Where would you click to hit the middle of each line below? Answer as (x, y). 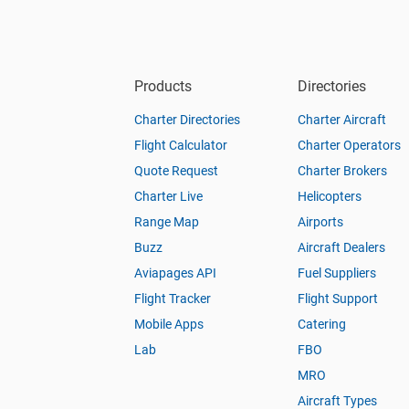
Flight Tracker (173, 299)
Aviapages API (175, 273)
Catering (322, 324)
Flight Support (338, 299)
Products (163, 86)
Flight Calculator (181, 145)
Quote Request (176, 171)
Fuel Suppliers (337, 273)
